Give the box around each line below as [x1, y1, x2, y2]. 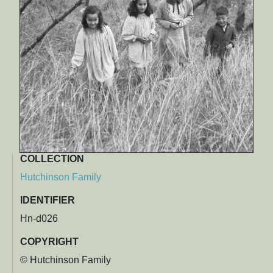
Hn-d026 [20, 213, 58, 224]
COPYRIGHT [20, 236, 79, 247]
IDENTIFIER [20, 195, 75, 206]
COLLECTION [20, 154, 84, 165]
